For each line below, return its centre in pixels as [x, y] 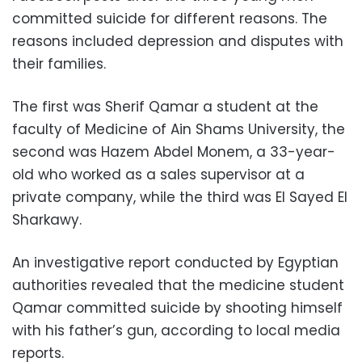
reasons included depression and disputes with [178, 41]
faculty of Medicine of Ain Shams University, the [179, 129]
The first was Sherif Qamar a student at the [165, 106]
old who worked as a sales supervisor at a [158, 174]
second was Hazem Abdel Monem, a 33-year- [174, 152]
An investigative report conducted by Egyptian [175, 262]
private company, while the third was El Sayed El [180, 197]
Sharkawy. [47, 219]
